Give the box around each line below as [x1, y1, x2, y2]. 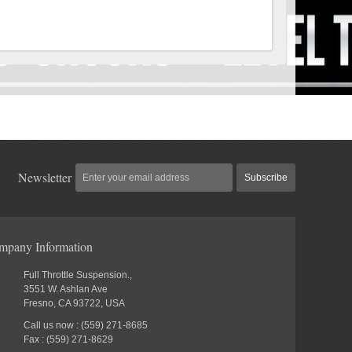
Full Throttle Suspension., [24, 269, 133, 280]
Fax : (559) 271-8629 [24, 333, 114, 345]
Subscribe [244, 171, 288, 183]
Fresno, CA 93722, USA [24, 297, 126, 309]
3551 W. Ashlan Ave [24, 283, 108, 295]
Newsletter [18, 168, 71, 185]
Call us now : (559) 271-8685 [24, 319, 148, 331]
